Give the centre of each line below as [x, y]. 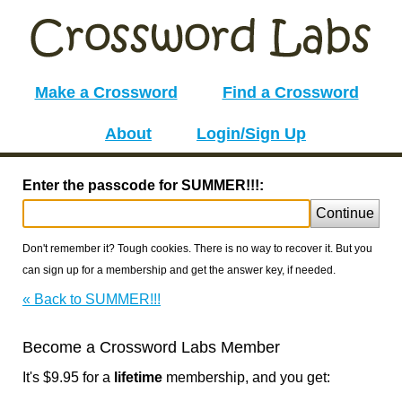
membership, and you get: [246, 377]
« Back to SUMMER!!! [92, 299]
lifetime [138, 377]
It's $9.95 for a [68, 377]
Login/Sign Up [251, 134]
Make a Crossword [106, 92]
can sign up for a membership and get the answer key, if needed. [179, 270]
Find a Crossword [290, 92]
